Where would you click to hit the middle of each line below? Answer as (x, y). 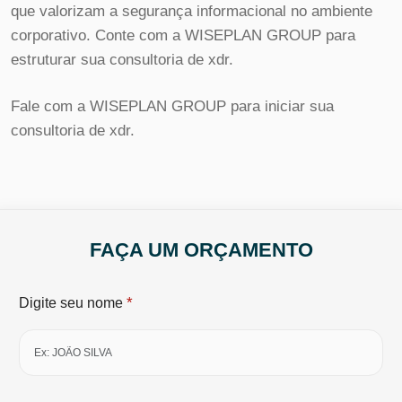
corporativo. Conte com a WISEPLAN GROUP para (183, 35)
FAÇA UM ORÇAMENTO (201, 249)
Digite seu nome (73, 302)
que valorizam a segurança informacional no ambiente (192, 11)
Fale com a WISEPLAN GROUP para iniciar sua (172, 107)
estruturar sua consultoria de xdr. (122, 59)
